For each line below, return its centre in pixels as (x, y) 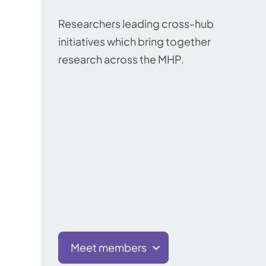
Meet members (109, 247)
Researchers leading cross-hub (136, 24)
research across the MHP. (121, 59)
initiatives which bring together (134, 42)
